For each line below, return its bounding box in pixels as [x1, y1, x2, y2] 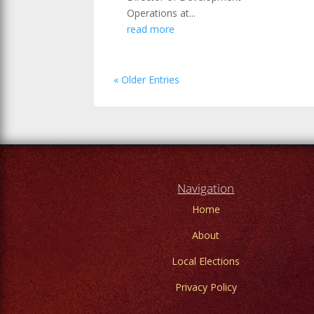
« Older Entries [114, 72, 180, 86]
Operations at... [127, 6, 196, 20]
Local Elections [172, 254, 240, 268]
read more [127, 22, 175, 36]
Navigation [177, 180, 235, 197]
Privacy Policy [175, 280, 237, 294]
